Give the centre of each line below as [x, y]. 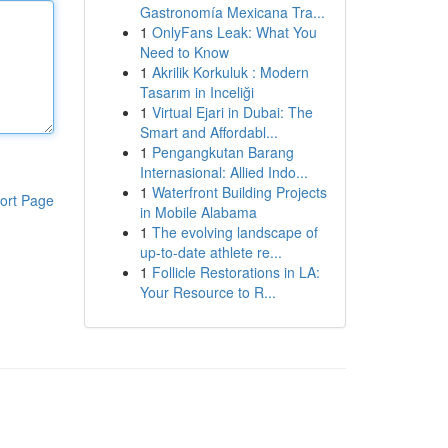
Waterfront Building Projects [239, 192]
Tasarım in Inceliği [196, 92]
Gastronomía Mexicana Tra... [232, 12]
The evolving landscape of [234, 232]
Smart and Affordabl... [208, 132]
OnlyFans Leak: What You [234, 32]
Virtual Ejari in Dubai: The [232, 112]
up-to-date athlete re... [210, 252]
